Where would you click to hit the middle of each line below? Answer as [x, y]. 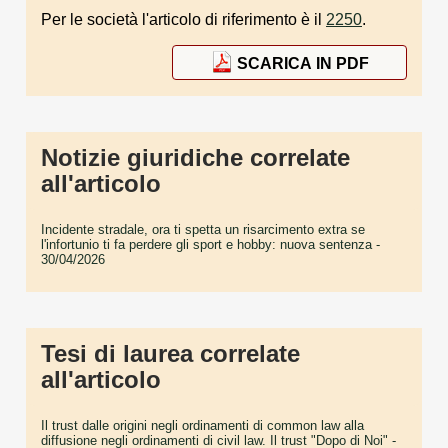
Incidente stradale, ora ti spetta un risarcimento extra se [203, 229]
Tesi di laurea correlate [170, 353]
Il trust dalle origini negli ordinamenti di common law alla [202, 425]
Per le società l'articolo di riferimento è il [183, 19]
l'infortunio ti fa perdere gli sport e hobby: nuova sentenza [206, 244]
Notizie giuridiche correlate [195, 157]
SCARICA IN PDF [302, 64]
